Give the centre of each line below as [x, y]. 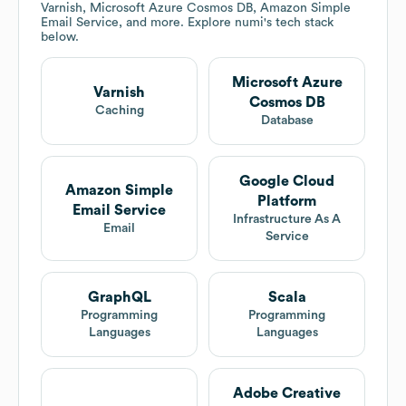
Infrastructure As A [287, 220]
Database [287, 121]
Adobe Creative [287, 394]
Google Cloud [287, 182]
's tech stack [299, 23]
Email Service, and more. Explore [138, 23]
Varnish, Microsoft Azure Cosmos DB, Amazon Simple [196, 9]
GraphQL [119, 298]
